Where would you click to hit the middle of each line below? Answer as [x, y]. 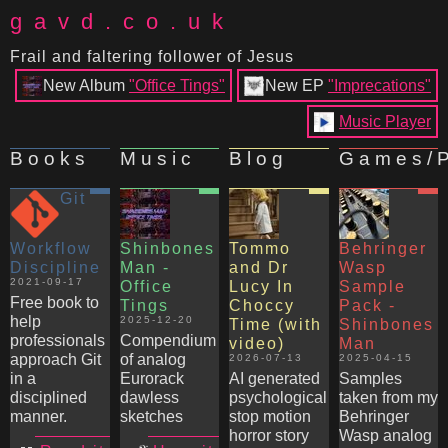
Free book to [54, 302]
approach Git [55, 359]
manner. [38, 416]
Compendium [167, 340]
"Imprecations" [379, 85]
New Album [86, 85]
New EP [296, 85]
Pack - [367, 305]
